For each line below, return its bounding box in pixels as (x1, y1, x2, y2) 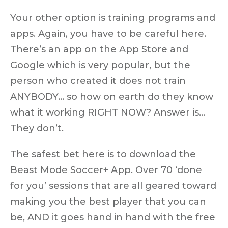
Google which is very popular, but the (10, 59, 190, 71)
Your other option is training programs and (10, 12, 215, 23)
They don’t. (10, 122, 64, 134)
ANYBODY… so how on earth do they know (10, 91, 213, 102)
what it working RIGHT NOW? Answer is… (10, 106, 205, 118)
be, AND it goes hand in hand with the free (10, 211, 215, 223)
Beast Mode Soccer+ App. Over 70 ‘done (10, 164, 202, 176)
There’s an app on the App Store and (10, 43, 188, 55)
